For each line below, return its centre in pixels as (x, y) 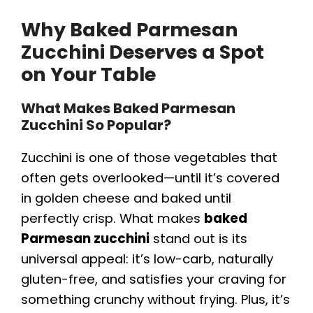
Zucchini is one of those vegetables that (149, 157)
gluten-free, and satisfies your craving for (154, 279)
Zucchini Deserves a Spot (143, 52)
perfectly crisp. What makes (112, 218)
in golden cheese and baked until (126, 198)
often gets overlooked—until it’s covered (150, 177)
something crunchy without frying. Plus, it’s (155, 299)
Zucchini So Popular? (96, 125)
